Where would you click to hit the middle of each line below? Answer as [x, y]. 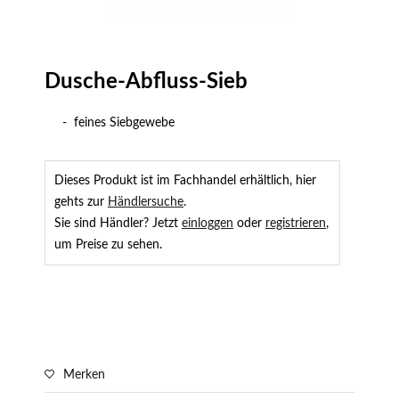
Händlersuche [146, 202]
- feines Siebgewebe [118, 123]
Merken [84, 375]
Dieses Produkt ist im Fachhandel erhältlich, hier [185, 181]
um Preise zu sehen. [108, 245]
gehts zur [81, 202]
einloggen [208, 224]
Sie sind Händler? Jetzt [118, 224]
